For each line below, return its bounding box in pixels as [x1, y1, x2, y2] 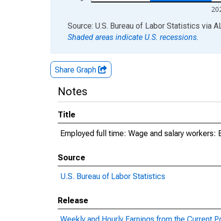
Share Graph [55, 65, 98, 74]
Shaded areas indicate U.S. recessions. [68, 33, 199, 42]
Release [58, 196, 88, 205]
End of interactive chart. [50, 21, 131, 30]
